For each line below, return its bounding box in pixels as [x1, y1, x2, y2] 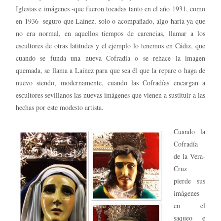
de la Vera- [174, 151, 205, 161]
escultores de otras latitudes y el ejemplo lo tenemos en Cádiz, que [16, 40, 205, 50]
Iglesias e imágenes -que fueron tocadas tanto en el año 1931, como [16, 3, 205, 13]
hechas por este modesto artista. [16, 102, 104, 112]
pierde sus [174, 176, 205, 185]
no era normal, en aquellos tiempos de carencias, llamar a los [16, 28, 205, 38]
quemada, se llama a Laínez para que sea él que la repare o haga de [16, 65, 205, 75]
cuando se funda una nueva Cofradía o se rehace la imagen [16, 53, 205, 63]
